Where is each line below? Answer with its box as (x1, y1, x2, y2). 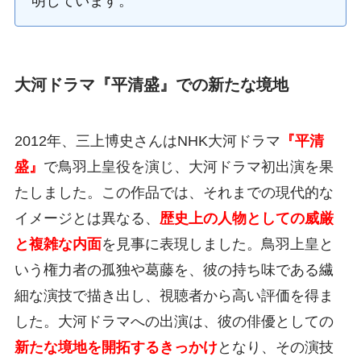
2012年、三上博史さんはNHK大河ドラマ (14, 132, 280, 149)
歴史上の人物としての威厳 (159, 210, 334, 226)
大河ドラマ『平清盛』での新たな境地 (14, 76, 288, 94)
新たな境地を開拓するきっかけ (14, 338, 218, 355)
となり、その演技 (217, 338, 334, 355)
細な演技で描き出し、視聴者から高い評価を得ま (14, 287, 334, 304)
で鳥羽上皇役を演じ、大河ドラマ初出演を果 (43, 158, 334, 175)
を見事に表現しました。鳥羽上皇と (101, 235, 334, 252)
